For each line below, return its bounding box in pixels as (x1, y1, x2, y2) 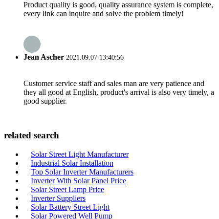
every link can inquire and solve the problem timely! (23, 9, 184, 18)
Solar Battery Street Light (31, 202, 109, 211)
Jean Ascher (23, 53, 64, 62)
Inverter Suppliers (31, 194, 86, 202)
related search (4, 130, 59, 141)
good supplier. (23, 97, 67, 106)
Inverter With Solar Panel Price (31, 176, 126, 185)
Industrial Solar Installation (31, 158, 113, 167)
